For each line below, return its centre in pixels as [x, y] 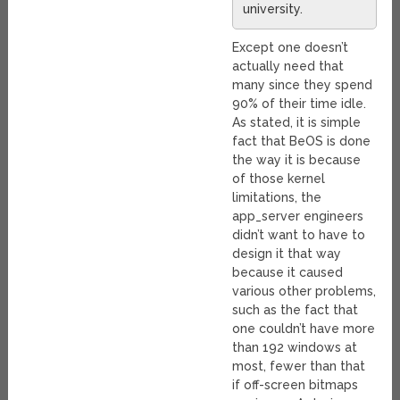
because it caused [288, 273]
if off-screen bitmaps [296, 385]
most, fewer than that [299, 367]
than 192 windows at [295, 348]
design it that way [287, 254]
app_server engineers [298, 217]
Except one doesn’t [291, 48]
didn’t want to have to [299, 235]
